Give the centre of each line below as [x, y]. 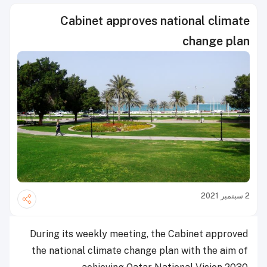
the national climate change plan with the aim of [140, 250]
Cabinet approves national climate [155, 21]
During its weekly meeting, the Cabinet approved [139, 234]
